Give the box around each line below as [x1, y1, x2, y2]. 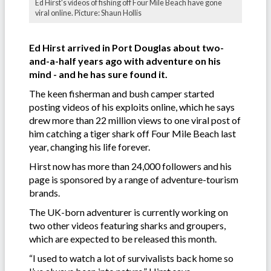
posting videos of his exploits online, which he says [29, 100, 235, 113]
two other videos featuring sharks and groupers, [29, 219, 226, 231]
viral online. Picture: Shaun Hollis [35, 8, 142, 18]
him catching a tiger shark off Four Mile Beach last [29, 127, 236, 139]
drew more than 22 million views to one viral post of [29, 114, 241, 126]
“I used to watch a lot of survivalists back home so [29, 252, 233, 264]
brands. [29, 186, 60, 198]
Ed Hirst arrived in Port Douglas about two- [29, 41, 224, 53]
